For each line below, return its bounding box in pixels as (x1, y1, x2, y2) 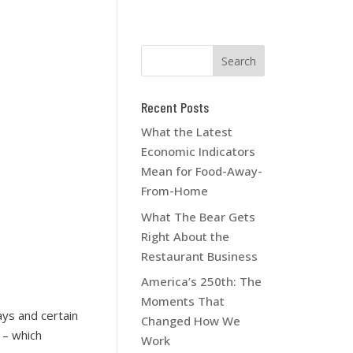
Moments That (141, 293, 225, 309)
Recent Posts (141, 98, 210, 116)
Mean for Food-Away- (141, 163, 263, 179)
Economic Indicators (141, 143, 256, 159)
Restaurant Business (141, 247, 258, 264)
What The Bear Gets (141, 208, 256, 225)
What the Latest (141, 124, 233, 139)
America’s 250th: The (141, 273, 262, 289)
